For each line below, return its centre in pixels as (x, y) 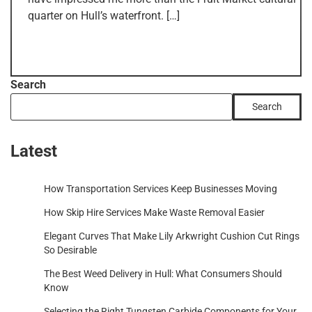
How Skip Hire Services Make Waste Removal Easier (154, 213)
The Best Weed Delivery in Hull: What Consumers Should (163, 274)
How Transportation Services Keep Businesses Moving (161, 189)
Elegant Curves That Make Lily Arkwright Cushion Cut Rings (172, 236)
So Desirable (70, 250)
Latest (34, 151)
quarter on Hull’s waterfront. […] (104, 16)
